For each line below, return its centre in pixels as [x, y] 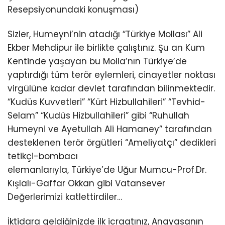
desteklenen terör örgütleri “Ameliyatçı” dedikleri [112, 143]
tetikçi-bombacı [43, 156]
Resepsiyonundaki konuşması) [73, 10]
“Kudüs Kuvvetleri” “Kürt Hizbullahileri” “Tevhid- [106, 102]
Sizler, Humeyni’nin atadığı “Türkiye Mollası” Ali [105, 34]
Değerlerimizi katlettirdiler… [65, 197]
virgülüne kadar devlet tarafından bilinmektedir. [111, 89]
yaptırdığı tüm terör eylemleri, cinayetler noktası [111, 75]
